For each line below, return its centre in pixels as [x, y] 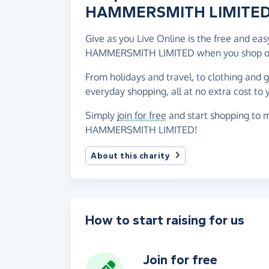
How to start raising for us [165, 220]
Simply [101, 115]
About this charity [130, 156]
